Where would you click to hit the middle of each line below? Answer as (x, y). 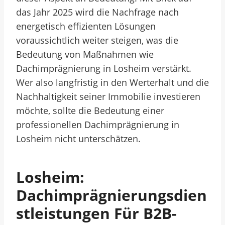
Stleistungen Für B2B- (96, 213)
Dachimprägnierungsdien (111, 195)
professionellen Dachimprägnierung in (98, 125)
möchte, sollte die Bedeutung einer (90, 110)
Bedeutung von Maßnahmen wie (85, 54)
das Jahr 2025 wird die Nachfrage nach (97, 12)
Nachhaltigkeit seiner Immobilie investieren (108, 96)
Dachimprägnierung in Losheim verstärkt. (104, 68)
